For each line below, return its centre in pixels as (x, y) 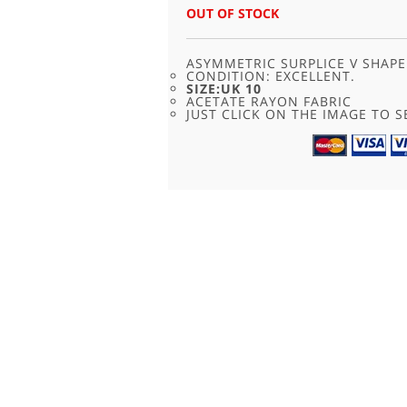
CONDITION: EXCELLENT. (270, 76)
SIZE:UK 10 (223, 89)
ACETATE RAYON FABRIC (268, 102)
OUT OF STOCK (232, 14)
